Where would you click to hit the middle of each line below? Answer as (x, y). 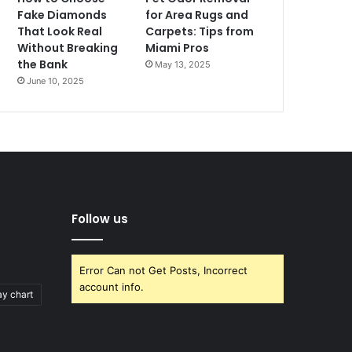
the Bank (43, 65)
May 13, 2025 (183, 65)
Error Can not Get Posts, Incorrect (163, 271)
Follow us (100, 219)
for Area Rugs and (197, 15)
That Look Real (60, 32)
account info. (112, 287)
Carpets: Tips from (200, 32)
